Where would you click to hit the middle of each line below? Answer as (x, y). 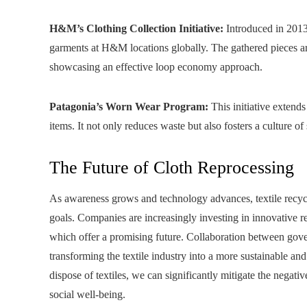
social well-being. (87, 294)
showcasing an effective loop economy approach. (156, 67)
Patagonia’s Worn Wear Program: (129, 107)
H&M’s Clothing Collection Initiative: (136, 28)
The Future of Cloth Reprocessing (172, 168)
